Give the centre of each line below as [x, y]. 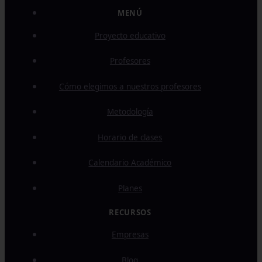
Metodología [130, 112]
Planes [130, 188]
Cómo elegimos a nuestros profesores [130, 86]
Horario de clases [130, 137]
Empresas [130, 235]
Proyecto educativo [130, 35]
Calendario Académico [130, 163]
